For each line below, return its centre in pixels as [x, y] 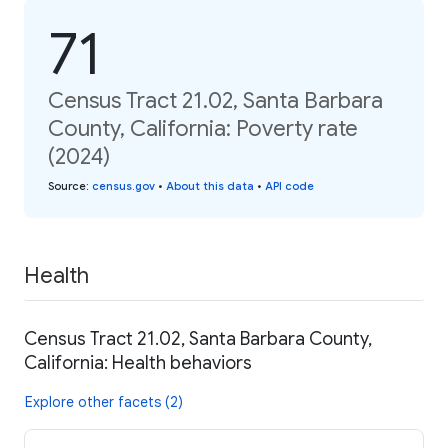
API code [289, 185]
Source [67, 185]
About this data [210, 185]
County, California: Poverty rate [203, 128]
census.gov [123, 185]
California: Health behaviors [138, 363]
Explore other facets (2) [104, 402]
